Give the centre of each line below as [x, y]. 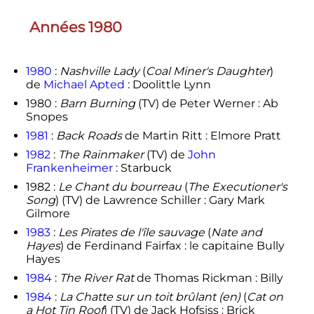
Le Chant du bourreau [120, 186]
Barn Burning [97, 103]
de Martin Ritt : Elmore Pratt [201, 135]
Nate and [236, 232]
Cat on [265, 296]
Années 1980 [75, 27]
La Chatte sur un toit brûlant [139, 296]
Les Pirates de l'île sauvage [131, 232]
